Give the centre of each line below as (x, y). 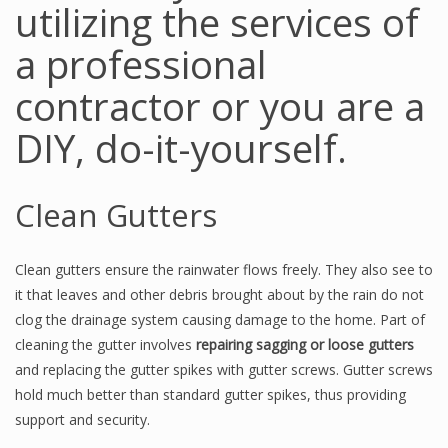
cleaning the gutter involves (105, 344)
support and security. (82, 419)
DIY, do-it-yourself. (181, 148)
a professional (141, 64)
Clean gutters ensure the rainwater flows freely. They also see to (224, 269)
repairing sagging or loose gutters (305, 344)
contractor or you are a (220, 106)
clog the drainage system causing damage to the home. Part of (220, 319)
